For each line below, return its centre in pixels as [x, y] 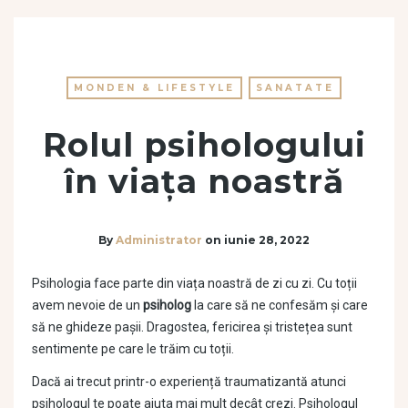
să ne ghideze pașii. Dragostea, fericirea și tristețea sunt [192, 326]
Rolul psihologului [204, 145]
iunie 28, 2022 [267, 240]
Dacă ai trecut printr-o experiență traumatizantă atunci [189, 381]
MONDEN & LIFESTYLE [154, 88]
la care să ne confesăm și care [280, 305]
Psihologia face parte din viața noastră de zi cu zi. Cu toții [194, 283]
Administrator [159, 240]
